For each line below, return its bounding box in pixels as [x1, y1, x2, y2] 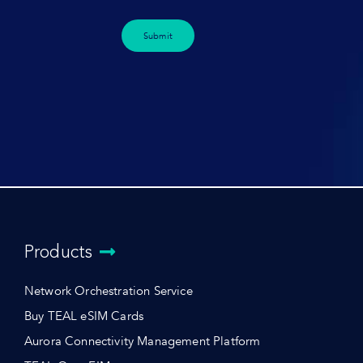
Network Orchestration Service [23, 283, 193, 301]
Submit [143, 29, 173, 42]
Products [23, 241, 93, 263]
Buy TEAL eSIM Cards [23, 308, 144, 326]
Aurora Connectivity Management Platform [23, 333, 261, 351]
